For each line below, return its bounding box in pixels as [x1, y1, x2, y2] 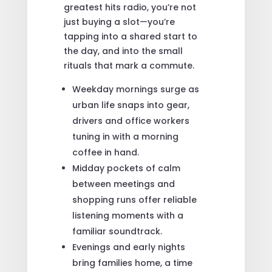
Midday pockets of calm [72, 161, 180, 174]
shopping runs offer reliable [72, 193, 197, 206]
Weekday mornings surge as [72, 83, 199, 95]
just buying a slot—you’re [63, 15, 175, 28]
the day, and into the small [63, 44, 183, 57]
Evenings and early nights [72, 240, 185, 253]
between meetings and [72, 177, 175, 190]
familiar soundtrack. [72, 225, 162, 237]
